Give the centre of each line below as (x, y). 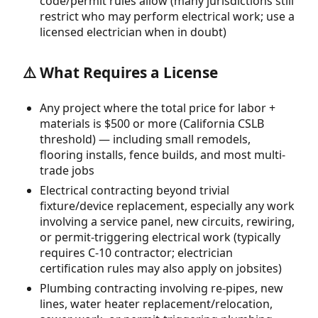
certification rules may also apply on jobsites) (161, 268)
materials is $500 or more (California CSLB (152, 123)
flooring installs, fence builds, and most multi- (163, 154)
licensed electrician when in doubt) (133, 32)
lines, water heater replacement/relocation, (156, 304)
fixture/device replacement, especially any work (167, 205)
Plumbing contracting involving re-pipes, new (161, 289)
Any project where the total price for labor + (158, 108)
